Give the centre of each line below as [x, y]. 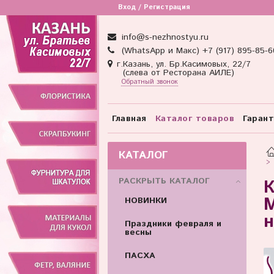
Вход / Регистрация [154, 7]
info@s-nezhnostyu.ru [163, 38]
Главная [129, 118]
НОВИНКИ [146, 200]
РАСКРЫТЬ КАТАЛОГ [164, 181]
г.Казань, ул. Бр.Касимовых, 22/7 [184, 65]
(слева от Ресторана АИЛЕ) [171, 73]
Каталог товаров [194, 118]
